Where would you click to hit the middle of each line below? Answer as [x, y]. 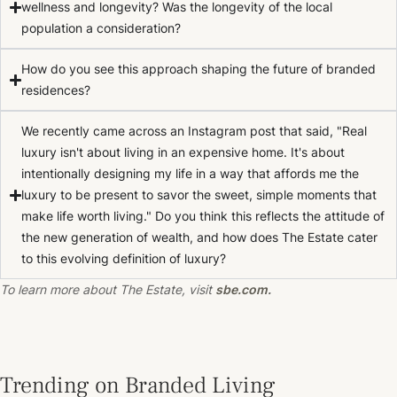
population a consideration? [101, 28]
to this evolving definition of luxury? [124, 259]
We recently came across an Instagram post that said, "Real [195, 131]
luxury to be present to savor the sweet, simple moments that [199, 195]
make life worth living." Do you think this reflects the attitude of [203, 216]
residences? [56, 90]
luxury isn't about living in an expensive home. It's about [183, 152]
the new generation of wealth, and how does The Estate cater [200, 237]
